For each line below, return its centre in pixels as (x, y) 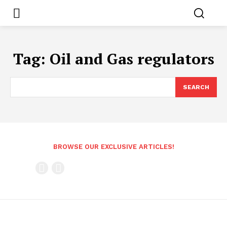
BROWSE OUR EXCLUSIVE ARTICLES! (113, 146)
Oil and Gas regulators (132, 59)
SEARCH (196, 87)
